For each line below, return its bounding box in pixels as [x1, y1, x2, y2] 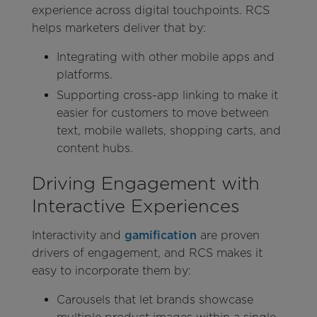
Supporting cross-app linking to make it [56, 88, 278, 103]
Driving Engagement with [31, 172, 260, 195]
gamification [124, 229, 197, 243]
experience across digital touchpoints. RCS [31, 3, 270, 17]
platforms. [56, 67, 113, 81]
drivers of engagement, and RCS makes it [31, 246, 263, 260]
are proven [196, 229, 260, 243]
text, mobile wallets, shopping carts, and [56, 124, 281, 138]
